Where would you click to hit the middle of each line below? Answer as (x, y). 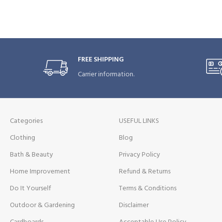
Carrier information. (106, 74)
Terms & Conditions (147, 188)
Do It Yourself (31, 188)
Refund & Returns (144, 171)
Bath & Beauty (32, 155)
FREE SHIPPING (101, 59)
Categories (27, 121)
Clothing (23, 138)
